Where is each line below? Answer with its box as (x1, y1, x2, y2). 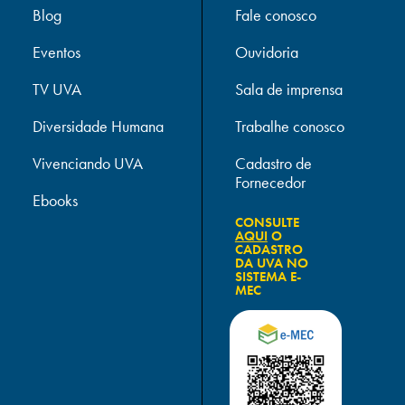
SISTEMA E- (234, 268, 301, 286)
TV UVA (32, 80, 81, 99)
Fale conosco (234, 5, 316, 25)
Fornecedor (234, 173, 306, 193)
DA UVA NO (234, 254, 308, 272)
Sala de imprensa (234, 80, 343, 99)
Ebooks (32, 191, 78, 211)
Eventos (32, 42, 80, 62)
